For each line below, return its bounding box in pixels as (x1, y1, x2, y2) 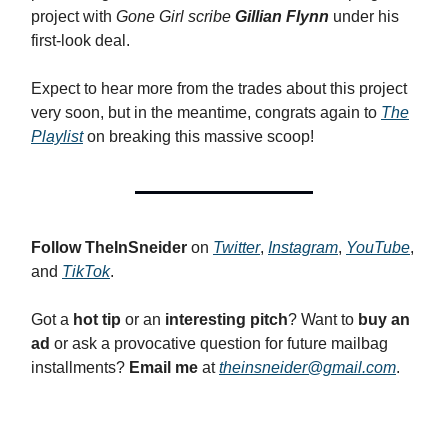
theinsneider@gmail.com (219, 358, 396, 376)
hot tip (73, 310, 121, 328)
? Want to (288, 310, 358, 328)
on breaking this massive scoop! (83, 127, 314, 145)
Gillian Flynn (235, 7, 329, 25)
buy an (358, 310, 410, 328)
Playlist (31, 127, 83, 145)
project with (31, 7, 116, 25)
